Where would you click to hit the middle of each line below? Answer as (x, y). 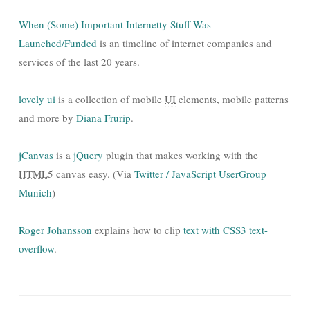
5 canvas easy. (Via (91, 174)
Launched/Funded (58, 43)
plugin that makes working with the (181, 155)
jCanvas (36, 155)
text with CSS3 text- (226, 230)
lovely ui (37, 99)
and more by (47, 118)
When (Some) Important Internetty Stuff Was (115, 24)
